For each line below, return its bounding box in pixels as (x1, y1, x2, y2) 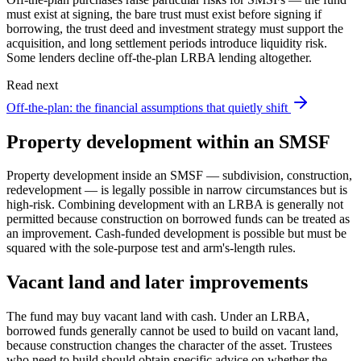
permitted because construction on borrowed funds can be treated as (6, 212, 350, 226)
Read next (6, 77, 58, 92)
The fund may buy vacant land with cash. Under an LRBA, (6, 309, 309, 324)
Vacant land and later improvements (6, 272, 308, 293)
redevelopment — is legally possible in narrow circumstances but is (6, 183, 347, 197)
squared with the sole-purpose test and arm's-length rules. (6, 241, 296, 255)
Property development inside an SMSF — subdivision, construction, (6, 168, 352, 183)
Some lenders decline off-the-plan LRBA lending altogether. (6, 50, 312, 64)
